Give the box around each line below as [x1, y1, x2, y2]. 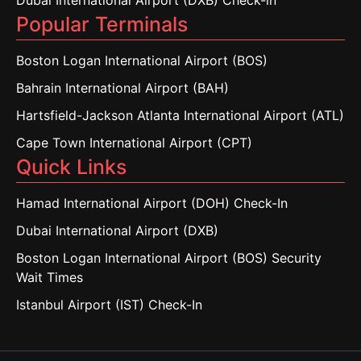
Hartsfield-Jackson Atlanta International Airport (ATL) [16, 107, 344, 123]
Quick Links [16, 155, 127, 179]
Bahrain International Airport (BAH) [16, 80, 229, 96]
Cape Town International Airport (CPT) [16, 135, 252, 151]
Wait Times [16, 269, 83, 285]
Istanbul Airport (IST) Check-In [16, 297, 202, 313]
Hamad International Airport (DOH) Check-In [16, 195, 288, 211]
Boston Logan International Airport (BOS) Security [16, 250, 322, 266]
